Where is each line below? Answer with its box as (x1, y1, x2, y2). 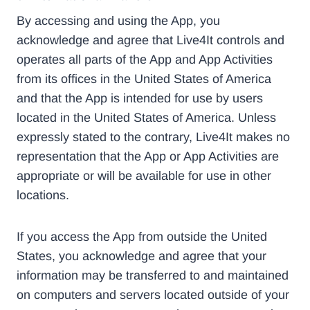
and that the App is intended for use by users (17, 91, 263, 105)
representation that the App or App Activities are (17, 149, 279, 163)
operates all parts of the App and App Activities (17, 52, 273, 66)
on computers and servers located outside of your (17, 287, 289, 302)
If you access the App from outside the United (17, 229, 267, 244)
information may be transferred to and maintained (17, 268, 289, 282)
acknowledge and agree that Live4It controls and (17, 33, 284, 47)
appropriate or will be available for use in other (17, 168, 271, 183)
